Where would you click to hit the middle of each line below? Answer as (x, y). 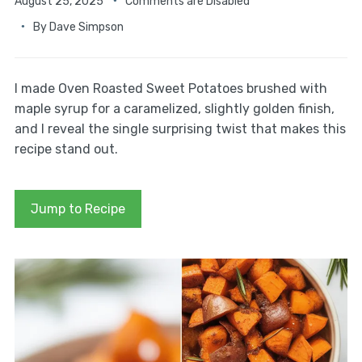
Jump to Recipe (78, 208)
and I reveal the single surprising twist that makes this (180, 128)
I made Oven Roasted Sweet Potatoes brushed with (170, 88)
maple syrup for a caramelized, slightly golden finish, (174, 108)
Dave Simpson (86, 27)
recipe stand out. (66, 149)
